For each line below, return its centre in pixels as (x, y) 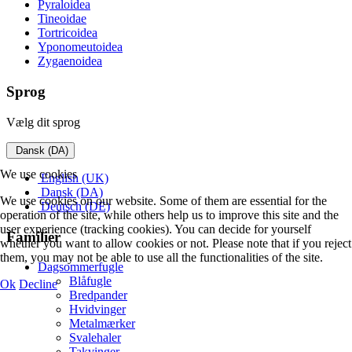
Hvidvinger (97, 310)
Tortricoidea (68, 33)
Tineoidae (62, 19)
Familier (33, 236)
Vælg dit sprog (43, 122)
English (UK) (73, 178)
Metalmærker (102, 324)
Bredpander (98, 295)
